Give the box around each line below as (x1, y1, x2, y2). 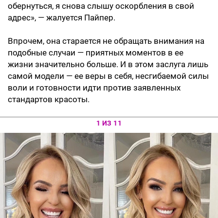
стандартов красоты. (8, 94, 91, 104)
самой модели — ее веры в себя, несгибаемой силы (8, 71, 209, 81)
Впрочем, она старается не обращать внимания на (8, 36, 204, 46)
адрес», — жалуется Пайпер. (8, 12, 115, 22)
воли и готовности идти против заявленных (8, 82, 181, 92)
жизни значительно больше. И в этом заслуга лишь (8, 59, 208, 69)
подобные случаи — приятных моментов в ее (8, 47, 183, 57)
